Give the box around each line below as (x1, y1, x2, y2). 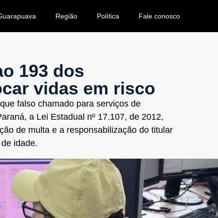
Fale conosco (139, 12, 181, 20)
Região (55, 12, 78, 20)
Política (97, 12, 120, 20)
